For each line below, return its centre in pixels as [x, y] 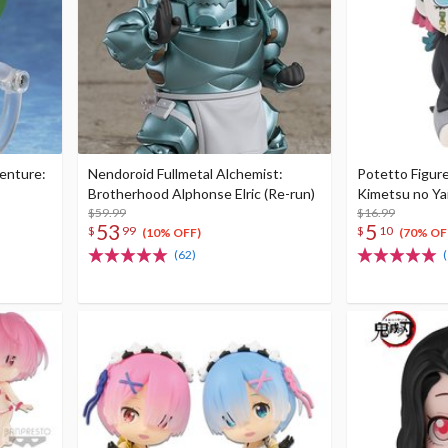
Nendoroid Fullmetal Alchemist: [185, 173]
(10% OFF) [171, 233]
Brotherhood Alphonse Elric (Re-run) [201, 193]
